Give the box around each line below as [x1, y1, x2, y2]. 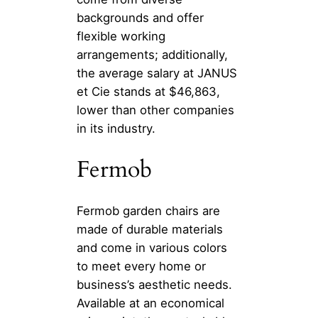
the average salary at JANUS [77, 66, 237, 81]
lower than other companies [77, 103, 234, 118]
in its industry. [77, 121, 155, 136]
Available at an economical [77, 295, 224, 310]
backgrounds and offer [77, 11, 204, 26]
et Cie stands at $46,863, [77, 84, 220, 99]
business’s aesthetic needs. [77, 277, 232, 292]
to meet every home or [77, 258, 206, 273]
